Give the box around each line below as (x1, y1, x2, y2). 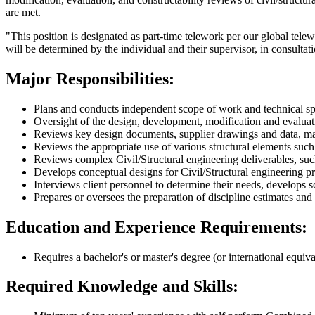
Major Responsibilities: (6, 69, 174, 88)
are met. (6, 6, 41, 18)
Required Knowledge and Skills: (6, 277, 238, 296)
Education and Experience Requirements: (6, 217, 307, 236)
